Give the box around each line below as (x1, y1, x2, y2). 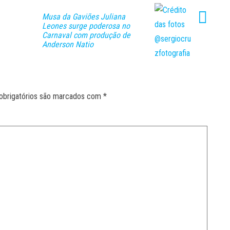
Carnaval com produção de (42, 30, 130, 40)
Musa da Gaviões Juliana (42, 11, 125, 22)
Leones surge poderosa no (42, 21, 130, 31)
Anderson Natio (42, 39, 93, 49)
